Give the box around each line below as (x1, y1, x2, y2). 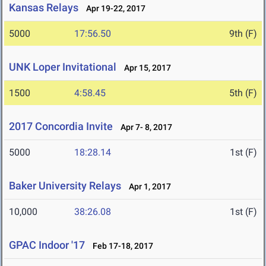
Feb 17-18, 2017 (87, 241, 153, 251)
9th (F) (229, 28, 257, 40)
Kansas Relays (9, 1, 78, 14)
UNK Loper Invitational (9, 61, 116, 74)
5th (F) (229, 87, 257, 99)
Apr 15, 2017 (119, 63, 171, 73)
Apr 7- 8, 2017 (115, 122, 172, 132)
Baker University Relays (9, 179, 121, 192)
